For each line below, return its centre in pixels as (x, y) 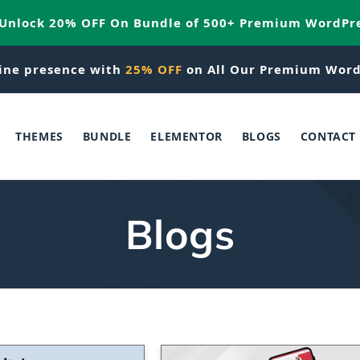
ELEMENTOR (186, 136)
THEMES (39, 136)
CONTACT (328, 136)
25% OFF (154, 69)
